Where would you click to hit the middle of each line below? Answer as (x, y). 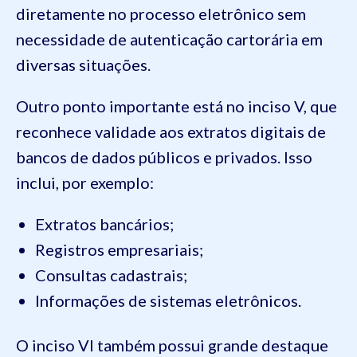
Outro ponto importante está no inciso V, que (177, 106)
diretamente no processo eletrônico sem (161, 14)
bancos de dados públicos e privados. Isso (164, 157)
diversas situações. (83, 65)
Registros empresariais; (119, 250)
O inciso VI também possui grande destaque (172, 345)
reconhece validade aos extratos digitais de (171, 132)
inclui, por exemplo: (85, 183)
